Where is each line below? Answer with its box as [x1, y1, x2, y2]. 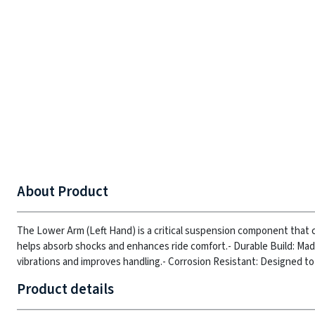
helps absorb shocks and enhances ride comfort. [17, 239, 228, 254]
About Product [17, 181, 108, 202]
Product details [17, 279, 114, 300]
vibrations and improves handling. [17, 255, 162, 269]
